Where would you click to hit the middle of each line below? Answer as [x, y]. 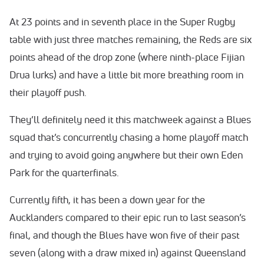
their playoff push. [49, 92]
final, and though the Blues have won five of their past [124, 235]
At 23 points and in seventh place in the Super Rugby [122, 21]
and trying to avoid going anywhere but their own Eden [126, 154]
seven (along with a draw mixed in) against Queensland [128, 252]
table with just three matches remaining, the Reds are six [131, 39]
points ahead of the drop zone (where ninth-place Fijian [127, 57]
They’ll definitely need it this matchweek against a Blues [130, 119]
